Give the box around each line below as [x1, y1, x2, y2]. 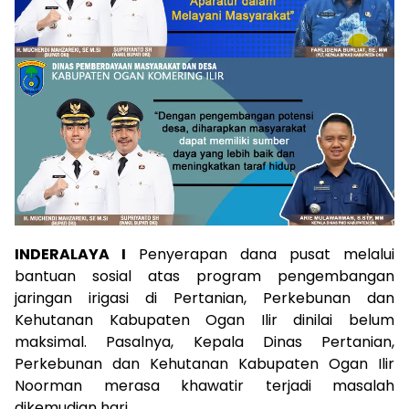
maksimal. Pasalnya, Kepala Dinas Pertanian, [15, 331, 394, 353]
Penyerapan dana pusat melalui [126, 244, 394, 266]
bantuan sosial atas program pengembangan [15, 266, 394, 288]
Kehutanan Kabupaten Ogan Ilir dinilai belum [15, 309, 394, 331]
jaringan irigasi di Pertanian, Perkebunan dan [15, 288, 394, 309]
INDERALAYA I [15, 244, 126, 266]
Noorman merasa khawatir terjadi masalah [15, 375, 394, 397]
